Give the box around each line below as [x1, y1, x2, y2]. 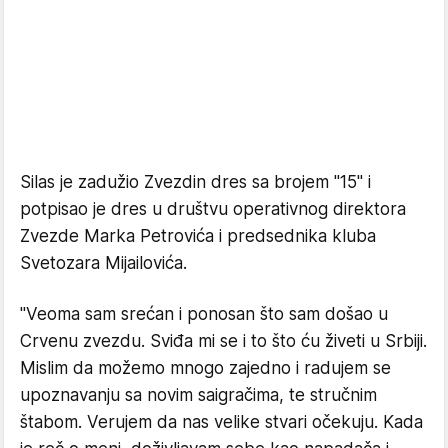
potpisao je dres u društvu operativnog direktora [20, 198, 406, 219]
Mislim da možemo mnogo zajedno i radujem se [20, 357, 391, 378]
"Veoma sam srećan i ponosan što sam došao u [20, 303, 388, 324]
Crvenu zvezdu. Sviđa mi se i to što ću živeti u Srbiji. [20, 330, 427, 351]
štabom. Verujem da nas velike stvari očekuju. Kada [20, 411, 423, 432]
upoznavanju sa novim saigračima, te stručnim [20, 384, 377, 405]
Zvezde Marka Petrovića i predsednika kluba [20, 225, 376, 246]
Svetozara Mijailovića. [20, 252, 187, 273]
